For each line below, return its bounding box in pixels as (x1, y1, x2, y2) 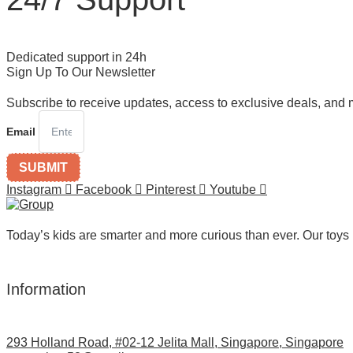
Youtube (210, 182, 256, 196)
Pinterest (146, 182, 195, 196)
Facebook (76, 182, 132, 196)
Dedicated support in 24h (6, 50, 147, 64)
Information (6, 280, 86, 298)
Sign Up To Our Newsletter (6, 65, 155, 79)
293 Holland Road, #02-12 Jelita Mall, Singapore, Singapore (6, 336, 344, 350)
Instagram (6, 182, 61, 196)
